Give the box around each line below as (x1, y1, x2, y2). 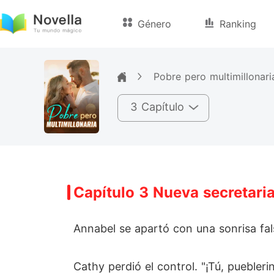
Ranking (220, 18, 257, 30)
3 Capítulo (130, 100, 184, 113)
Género (138, 18, 172, 30)
